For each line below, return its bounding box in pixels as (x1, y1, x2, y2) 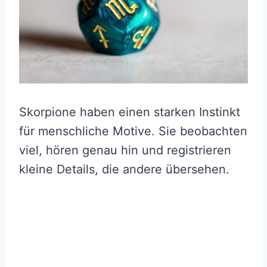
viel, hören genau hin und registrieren (19, 142, 231, 157)
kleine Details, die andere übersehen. (19, 162, 229, 176)
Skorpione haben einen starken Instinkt (19, 104, 240, 119)
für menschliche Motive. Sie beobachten (19, 123, 247, 138)
